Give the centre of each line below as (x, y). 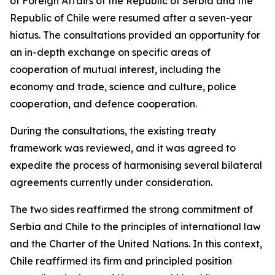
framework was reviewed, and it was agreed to (123, 148)
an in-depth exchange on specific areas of (110, 52)
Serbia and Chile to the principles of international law (135, 227)
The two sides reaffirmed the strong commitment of (131, 209)
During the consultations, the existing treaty (113, 131)
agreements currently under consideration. (111, 182)
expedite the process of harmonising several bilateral (136, 165)
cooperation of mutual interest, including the (115, 69)
